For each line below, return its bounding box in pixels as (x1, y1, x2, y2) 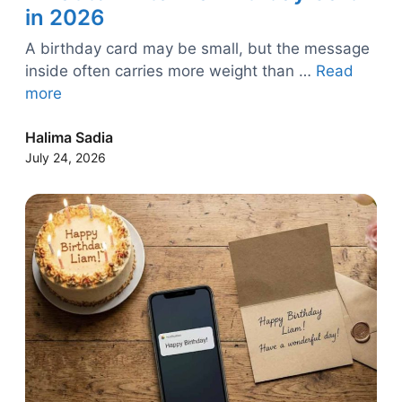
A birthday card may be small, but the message (25, 39, 370, 58)
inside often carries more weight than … (25, 62, 316, 81)
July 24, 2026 (25, 150, 106, 166)
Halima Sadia (25, 128, 113, 147)
